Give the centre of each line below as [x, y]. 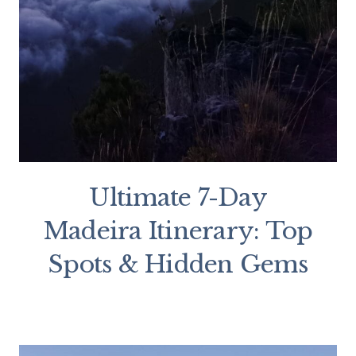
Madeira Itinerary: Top [178, 231]
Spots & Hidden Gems [178, 265]
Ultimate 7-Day [178, 198]
